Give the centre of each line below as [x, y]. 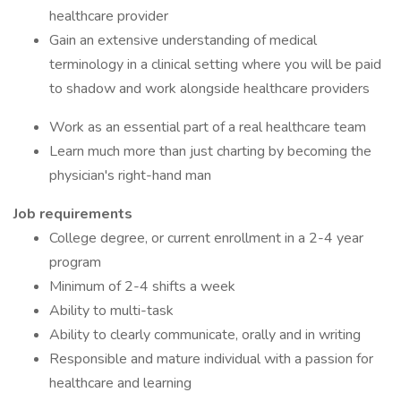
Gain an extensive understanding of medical [183, 40]
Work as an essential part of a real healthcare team [208, 127]
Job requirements [73, 214]
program [75, 262]
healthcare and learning [120, 383]
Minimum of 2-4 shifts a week [142, 286]
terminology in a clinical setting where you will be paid [215, 64]
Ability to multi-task [111, 311]
